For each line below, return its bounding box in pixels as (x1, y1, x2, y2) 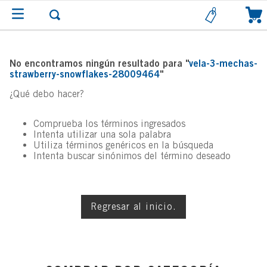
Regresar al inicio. (91, 201, 176, 212)
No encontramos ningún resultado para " (10, 57, 189, 69)
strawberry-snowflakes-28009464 (10, 68, 160, 80)
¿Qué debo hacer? (10, 88, 84, 100)
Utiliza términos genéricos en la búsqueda (33, 139, 213, 151)
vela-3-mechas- (189, 57, 257, 69)
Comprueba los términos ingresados (33, 118, 185, 129)
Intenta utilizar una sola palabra (33, 129, 171, 140)
